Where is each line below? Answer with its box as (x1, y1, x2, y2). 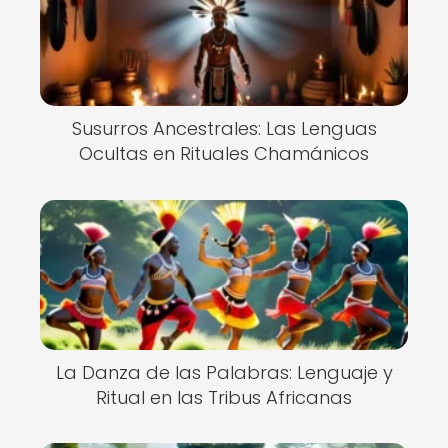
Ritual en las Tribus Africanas (96, 384, 352, 410)
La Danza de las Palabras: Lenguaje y (55, 359, 393, 385)
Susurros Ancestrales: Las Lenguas (71, 116, 377, 142)
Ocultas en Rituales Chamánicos (79, 141, 369, 167)
